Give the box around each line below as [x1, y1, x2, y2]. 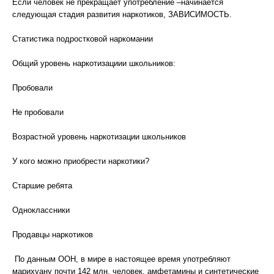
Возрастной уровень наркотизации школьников [12, 132, 186, 141]
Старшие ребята [12, 181, 72, 190]
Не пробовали [12, 108, 64, 117]
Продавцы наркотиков [12, 230, 93, 239]
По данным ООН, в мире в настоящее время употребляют [12, 254, 231, 264]
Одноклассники [12, 206, 70, 215]
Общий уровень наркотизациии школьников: [12, 59, 176, 68]
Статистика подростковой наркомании [12, 34, 153, 43]
